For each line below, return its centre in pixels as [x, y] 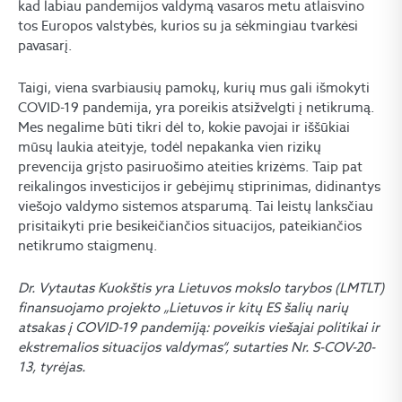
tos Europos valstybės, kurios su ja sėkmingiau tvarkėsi [188, 25]
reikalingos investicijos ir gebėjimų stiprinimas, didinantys [199, 186]
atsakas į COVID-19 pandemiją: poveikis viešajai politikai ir [199, 327]
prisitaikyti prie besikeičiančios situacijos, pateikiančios [190, 225]
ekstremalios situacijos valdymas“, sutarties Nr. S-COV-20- [197, 346]
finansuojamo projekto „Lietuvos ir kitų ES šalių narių [183, 307]
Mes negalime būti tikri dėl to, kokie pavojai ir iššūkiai [184, 127]
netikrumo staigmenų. [87, 245]
